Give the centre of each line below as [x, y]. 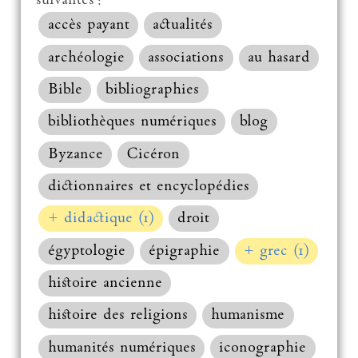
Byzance [75, 154]
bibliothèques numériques [132, 122]
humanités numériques [121, 348]
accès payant [88, 26]
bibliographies [153, 89]
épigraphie [185, 251]
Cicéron [153, 154]
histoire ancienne [105, 284]
